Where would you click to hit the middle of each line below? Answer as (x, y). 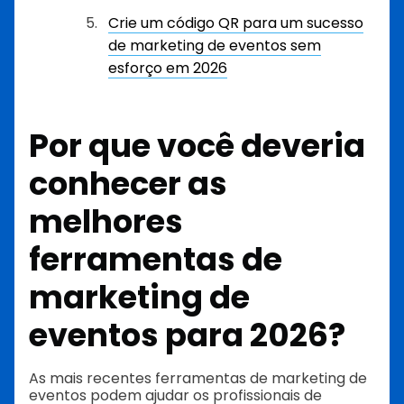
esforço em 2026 (168, 68)
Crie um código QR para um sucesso (236, 23)
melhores (106, 221)
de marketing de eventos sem (215, 46)
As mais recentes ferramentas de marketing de (198, 379)
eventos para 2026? (187, 335)
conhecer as (128, 183)
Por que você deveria (197, 145)
